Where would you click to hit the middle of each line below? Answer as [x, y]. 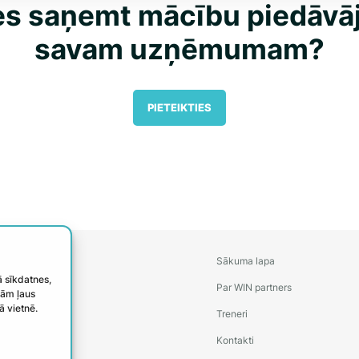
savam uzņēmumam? [179, 49]
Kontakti [235, 340]
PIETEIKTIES [179, 107]
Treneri [232, 314]
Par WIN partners [254, 287]
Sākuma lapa [245, 261]
